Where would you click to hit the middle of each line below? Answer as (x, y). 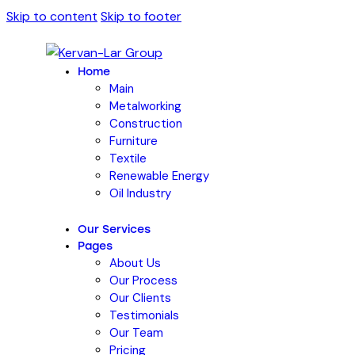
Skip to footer (141, 16)
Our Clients (140, 298)
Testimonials (144, 315)
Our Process (143, 280)
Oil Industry (140, 193)
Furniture (134, 141)
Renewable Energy (159, 176)
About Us (135, 263)
